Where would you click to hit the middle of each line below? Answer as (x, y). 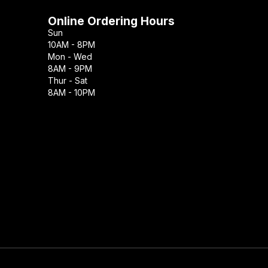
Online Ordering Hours (111, 21)
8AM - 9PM (70, 69)
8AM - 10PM (71, 93)
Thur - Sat (67, 81)
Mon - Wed (70, 57)
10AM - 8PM (71, 45)
